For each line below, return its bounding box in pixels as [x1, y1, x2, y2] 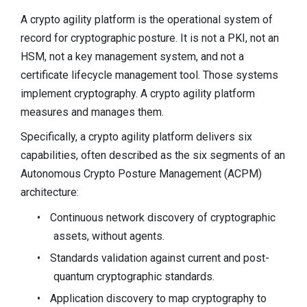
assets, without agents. [53, 229, 164, 243]
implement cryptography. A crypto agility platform [21, 86, 255, 100]
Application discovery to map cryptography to [50, 292, 267, 306]
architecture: [21, 186, 79, 199]
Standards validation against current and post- [50, 251, 269, 265]
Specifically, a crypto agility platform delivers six [21, 130, 252, 144]
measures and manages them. [21, 105, 164, 119]
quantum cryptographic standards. [53, 269, 214, 283]
